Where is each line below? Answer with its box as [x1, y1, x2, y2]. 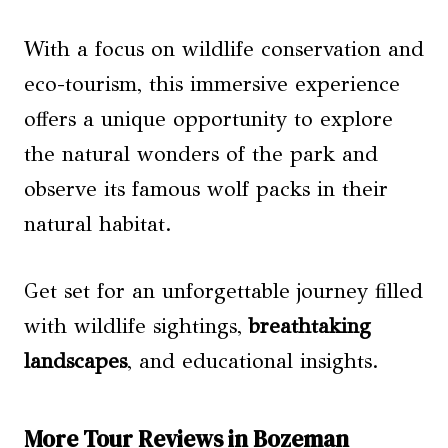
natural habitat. [24, 210, 172, 237]
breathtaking [249, 312, 371, 339]
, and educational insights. [127, 347, 379, 374]
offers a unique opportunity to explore [24, 105, 393, 132]
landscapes [24, 347, 127, 374]
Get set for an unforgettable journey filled [24, 277, 423, 304]
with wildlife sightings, [24, 312, 249, 339]
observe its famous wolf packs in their [24, 175, 388, 202]
